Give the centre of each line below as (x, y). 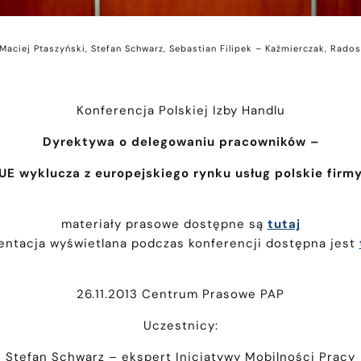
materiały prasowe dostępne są (164, 224)
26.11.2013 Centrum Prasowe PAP (180, 295)
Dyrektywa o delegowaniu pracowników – (180, 142)
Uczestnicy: (180, 326)
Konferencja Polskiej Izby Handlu (180, 111)
